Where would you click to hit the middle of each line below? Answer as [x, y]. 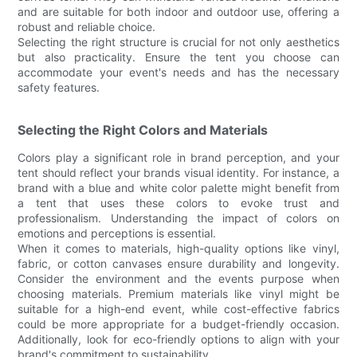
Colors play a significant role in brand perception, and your [178, 157]
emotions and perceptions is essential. [117, 233]
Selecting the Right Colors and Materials [143, 129]
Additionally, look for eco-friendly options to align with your [178, 339]
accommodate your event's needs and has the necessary [178, 72]
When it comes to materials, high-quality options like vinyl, [178, 248]
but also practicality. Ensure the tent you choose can [178, 57]
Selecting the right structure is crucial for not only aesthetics [178, 41]
